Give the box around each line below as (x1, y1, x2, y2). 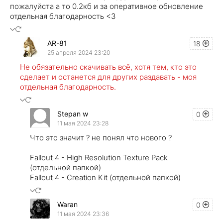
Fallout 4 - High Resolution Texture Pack (30, 153, 168, 163)
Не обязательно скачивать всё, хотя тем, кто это (20, 62, 197, 72)
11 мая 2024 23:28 (57, 119, 109, 127)
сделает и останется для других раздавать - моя (20, 72, 197, 82)
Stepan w (57, 109, 88, 118)
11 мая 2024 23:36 (57, 210, 109, 218)
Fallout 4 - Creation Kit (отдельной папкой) (30, 173, 181, 183)
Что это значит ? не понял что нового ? (30, 133, 172, 143)
